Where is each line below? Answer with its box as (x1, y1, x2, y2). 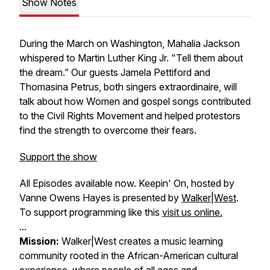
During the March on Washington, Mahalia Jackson (19, 37, 240, 49)
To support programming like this (19, 206, 162, 218)
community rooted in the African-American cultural (19, 250, 238, 262)
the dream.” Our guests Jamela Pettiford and (19, 66, 210, 78)
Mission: (19, 235, 61, 247)
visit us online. (162, 206, 222, 218)
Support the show (19, 151, 97, 163)
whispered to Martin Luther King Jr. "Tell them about (19, 52, 243, 64)
